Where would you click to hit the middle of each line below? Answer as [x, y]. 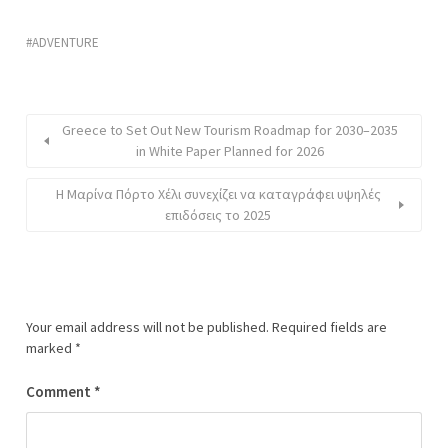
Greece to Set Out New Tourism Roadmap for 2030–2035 [230, 130]
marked [50, 348]
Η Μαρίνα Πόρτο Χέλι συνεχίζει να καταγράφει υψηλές [218, 194]
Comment [60, 391]
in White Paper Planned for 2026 [230, 151]
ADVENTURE [65, 42]
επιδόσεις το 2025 [218, 215]
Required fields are [329, 327]
